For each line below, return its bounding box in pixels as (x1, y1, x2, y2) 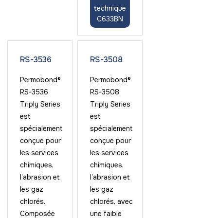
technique (93, 4, 126, 13)
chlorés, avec (90, 197, 133, 206)
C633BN (96, 15, 123, 23)
